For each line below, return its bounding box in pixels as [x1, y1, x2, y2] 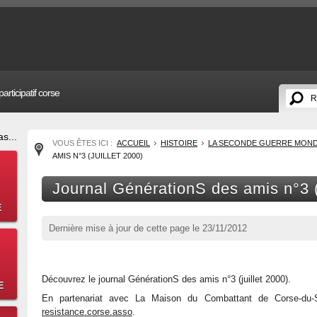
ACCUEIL [117, 139, 150, 147]
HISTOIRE [161, 139, 197, 147]
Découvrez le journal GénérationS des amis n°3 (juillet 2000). [42, 274, 291, 284]
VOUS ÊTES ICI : [52, 139, 115, 147]
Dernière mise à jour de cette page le [49, 223, 202, 234]
